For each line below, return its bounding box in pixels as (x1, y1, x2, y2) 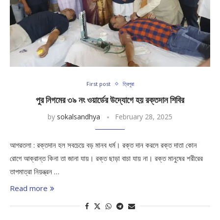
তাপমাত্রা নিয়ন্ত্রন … (10, 166, 59, 176)
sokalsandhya (57, 112, 100, 121)
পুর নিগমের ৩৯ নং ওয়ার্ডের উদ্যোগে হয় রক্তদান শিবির (36, 95, 184, 105)
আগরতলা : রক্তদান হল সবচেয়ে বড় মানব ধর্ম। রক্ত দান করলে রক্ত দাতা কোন (10, 140, 197, 150)
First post (86, 80, 110, 87)
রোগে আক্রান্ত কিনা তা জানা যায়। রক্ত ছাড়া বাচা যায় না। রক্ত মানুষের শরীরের (10, 153, 203, 163)
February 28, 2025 (115, 112, 172, 121)
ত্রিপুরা (122, 80, 134, 87)
